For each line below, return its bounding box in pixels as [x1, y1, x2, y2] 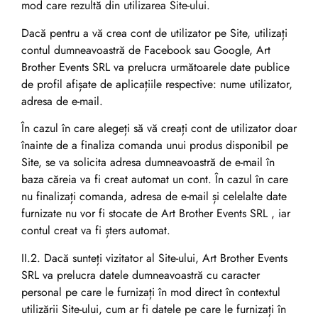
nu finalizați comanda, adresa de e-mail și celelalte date [21, 188, 287, 205]
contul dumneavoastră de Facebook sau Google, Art [21, 41, 270, 58]
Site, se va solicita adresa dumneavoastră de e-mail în [21, 154, 275, 171]
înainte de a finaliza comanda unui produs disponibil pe [21, 137, 288, 154]
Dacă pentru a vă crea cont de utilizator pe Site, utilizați [21, 24, 287, 41]
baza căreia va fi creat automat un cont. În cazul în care [21, 171, 288, 188]
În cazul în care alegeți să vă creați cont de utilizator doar [21, 120, 297, 137]
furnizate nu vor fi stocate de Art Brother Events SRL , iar [21, 205, 290, 222]
